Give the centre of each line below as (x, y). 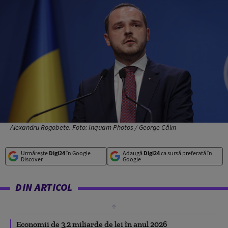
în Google (78, 153)
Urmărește (35, 153)
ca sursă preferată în (186, 153)
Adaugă (133, 153)
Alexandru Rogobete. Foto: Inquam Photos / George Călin (93, 127)
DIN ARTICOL (44, 187)
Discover (32, 159)
